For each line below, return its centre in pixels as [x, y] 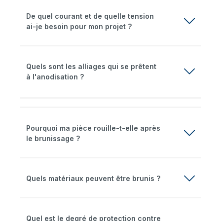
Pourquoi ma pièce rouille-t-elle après [93, 128]
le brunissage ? [53, 138]
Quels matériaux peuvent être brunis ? [93, 179]
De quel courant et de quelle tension [90, 16]
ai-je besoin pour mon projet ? [79, 27]
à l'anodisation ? [55, 77]
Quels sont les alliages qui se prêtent [91, 67]
